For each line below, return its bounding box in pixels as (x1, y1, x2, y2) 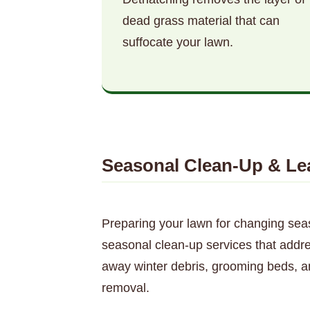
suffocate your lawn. (122, 35, 233, 50)
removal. (102, 280, 149, 295)
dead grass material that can (122, 14, 280, 28)
